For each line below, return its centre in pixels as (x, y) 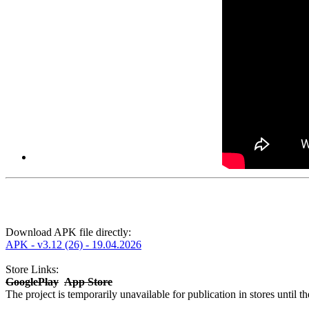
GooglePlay (32, 282)
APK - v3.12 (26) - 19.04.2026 (73, 245)
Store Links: (32, 270)
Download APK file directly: (68, 232)
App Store (88, 282)
